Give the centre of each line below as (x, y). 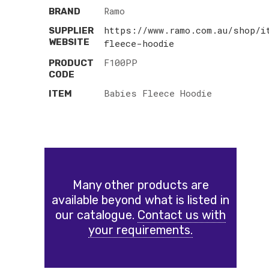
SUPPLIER (71, 30)
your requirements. (141, 230)
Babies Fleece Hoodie (158, 93)
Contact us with (182, 215)
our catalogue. (96, 215)
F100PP (121, 62)
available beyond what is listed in (141, 200)
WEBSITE (69, 42)
